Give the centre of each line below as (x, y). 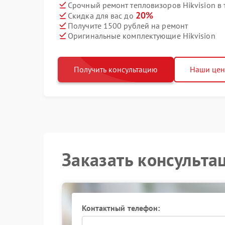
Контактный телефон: (121, 208)
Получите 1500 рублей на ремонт (128, 25)
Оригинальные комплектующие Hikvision (142, 35)
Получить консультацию (116, 69)
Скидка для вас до (102, 16)
